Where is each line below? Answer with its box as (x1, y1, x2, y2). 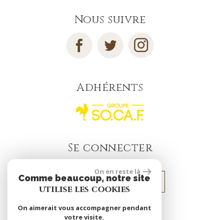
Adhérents (77, 80, 143, 95)
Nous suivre (74, 12, 146, 27)
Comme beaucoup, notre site (18, 173, 151, 183)
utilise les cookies (38, 183, 130, 195)
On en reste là (94, 167, 141, 176)
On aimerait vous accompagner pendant (17, 203, 151, 212)
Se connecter (68, 140, 152, 155)
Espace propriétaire (79, 177, 156, 187)
